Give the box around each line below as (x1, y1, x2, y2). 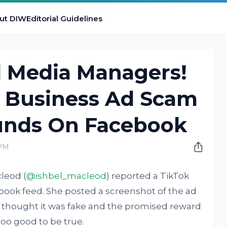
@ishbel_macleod (26, 171, 106, 181)
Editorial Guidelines (26, 13, 102, 23)
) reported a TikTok (106, 171, 189, 181)
